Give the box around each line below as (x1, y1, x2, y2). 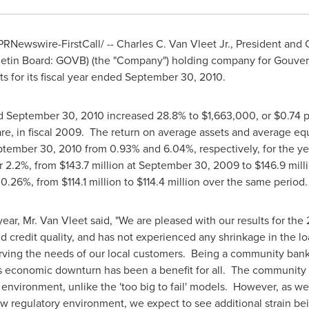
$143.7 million (59, 157, 124, 172)
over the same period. (199, 174, 308, 189)
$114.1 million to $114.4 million (61, 174, 200, 189)
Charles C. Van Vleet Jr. (116, 36, 230, 51)
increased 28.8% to (103, 108, 201, 123)
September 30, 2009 (138, 157, 239, 172)
